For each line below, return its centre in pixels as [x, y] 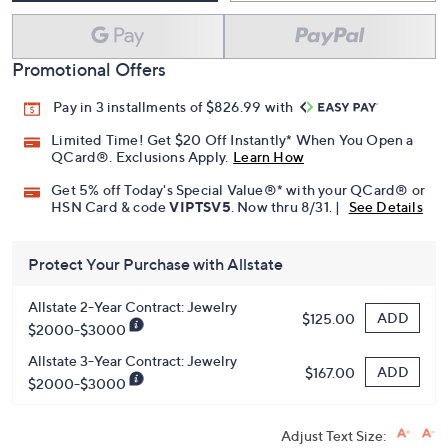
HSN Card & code [110, 207]
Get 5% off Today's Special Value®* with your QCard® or [238, 190]
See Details [385, 207]
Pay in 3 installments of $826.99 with [175, 106]
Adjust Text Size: [333, 436]
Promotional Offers [89, 69]
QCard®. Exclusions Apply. [140, 157]
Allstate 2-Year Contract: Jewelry [132, 307]
